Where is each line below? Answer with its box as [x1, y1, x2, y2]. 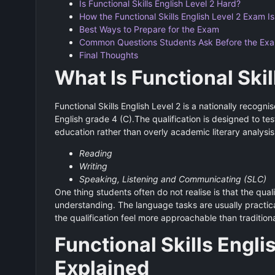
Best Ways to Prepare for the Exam [79, 23, 219, 34]
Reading [79, 148, 112, 159]
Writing [79, 161, 107, 172]
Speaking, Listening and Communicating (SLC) [79, 174, 266, 185]
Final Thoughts [79, 49, 138, 60]
